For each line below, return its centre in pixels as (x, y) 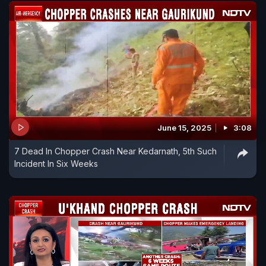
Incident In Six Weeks (56, 164)
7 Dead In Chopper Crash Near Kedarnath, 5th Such (115, 151)
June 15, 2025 (184, 128)
